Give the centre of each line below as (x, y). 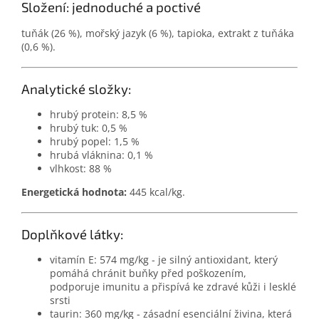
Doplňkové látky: (72, 234)
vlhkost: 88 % (81, 169)
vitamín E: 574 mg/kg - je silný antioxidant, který (164, 260)
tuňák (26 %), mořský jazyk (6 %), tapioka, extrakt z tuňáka (158, 33)
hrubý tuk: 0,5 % (89, 128)
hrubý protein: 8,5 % (99, 115)
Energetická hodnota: (74, 192)
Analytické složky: (76, 88)
